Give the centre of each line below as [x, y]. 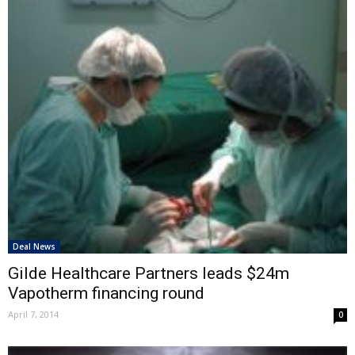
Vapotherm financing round [106, 293]
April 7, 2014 [33, 314]
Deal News [34, 246]
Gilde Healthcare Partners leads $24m [149, 273]
